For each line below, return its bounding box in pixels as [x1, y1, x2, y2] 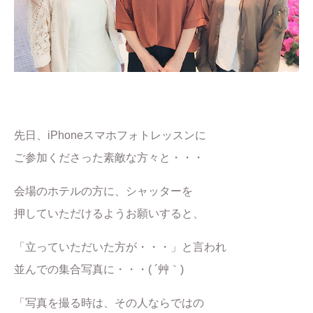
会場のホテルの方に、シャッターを [14, 185, 193, 197]
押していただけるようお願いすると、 [14, 208, 204, 219]
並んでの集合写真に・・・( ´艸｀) [14, 263, 184, 275]
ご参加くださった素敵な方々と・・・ [14, 152, 204, 163]
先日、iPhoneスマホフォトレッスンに [14, 129, 206, 141]
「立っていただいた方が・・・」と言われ [14, 241, 226, 253]
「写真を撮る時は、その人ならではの [14, 297, 204, 309]
